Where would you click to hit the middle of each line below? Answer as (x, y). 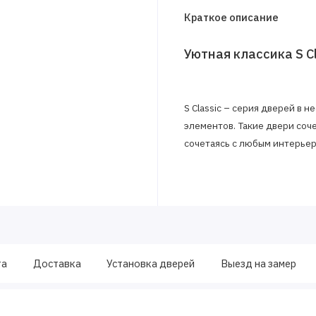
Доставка (57, 263)
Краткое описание (231, 17)
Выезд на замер (258, 263)
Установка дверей (151, 263)
